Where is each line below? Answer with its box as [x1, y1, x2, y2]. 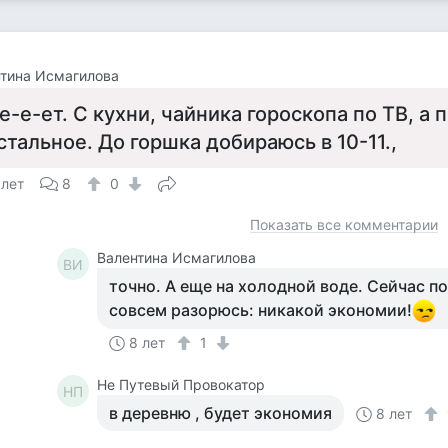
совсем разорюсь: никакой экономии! [109, 300, 413, 320]
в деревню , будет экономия [109, 403, 333, 423]
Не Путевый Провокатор [97, 376, 266, 393]
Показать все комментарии [250, 216, 438, 233]
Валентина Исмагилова [97, 249, 257, 266]
